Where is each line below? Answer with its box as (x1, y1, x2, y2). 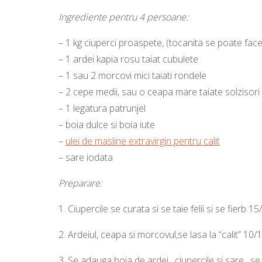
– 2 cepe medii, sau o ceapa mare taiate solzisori (58, 85, 260, 99)
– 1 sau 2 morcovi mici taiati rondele (58, 69, 209, 82)
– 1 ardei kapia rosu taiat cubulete (58, 53, 198, 66)
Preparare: (58, 177, 102, 190)
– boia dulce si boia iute (58, 118, 155, 132)
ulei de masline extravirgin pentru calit (65, 135, 220, 148)
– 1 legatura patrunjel (58, 102, 146, 115)
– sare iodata (58, 151, 113, 164)
